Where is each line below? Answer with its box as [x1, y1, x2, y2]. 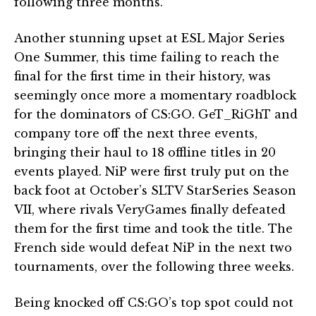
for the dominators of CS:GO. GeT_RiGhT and [14, 107, 298, 121]
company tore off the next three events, [14, 126, 257, 140]
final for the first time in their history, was [14, 68, 271, 83]
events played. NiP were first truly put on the [14, 164, 289, 178]
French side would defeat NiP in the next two [14, 240, 292, 255]
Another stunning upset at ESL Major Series [14, 30, 285, 45]
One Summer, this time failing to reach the [14, 49, 279, 64]
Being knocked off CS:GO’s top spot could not [14, 295, 293, 310]
